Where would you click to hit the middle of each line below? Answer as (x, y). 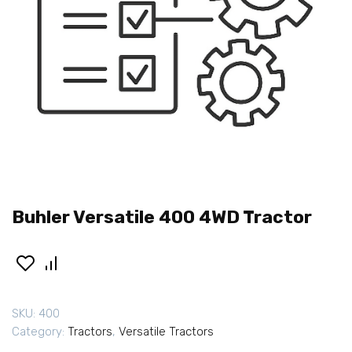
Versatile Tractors (166, 332)
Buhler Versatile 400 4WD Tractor (162, 217)
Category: (40, 332)
